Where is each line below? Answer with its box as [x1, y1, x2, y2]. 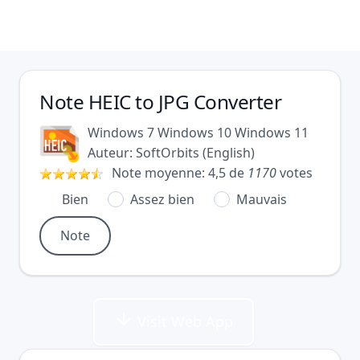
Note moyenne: [112, 164, 208, 182]
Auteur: [88, 144, 136, 162]
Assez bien [130, 190, 194, 208]
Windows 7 [88, 124, 154, 141]
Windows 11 [235, 124, 309, 141]
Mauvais [236, 190, 287, 208]
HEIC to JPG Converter [88, 88, 282, 115]
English [207, 144, 251, 162]
